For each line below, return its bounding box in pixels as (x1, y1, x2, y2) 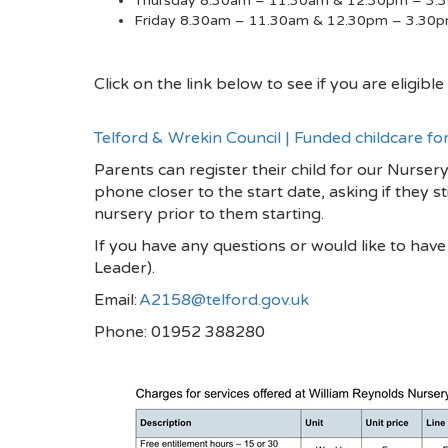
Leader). (94, 258, 155, 279)
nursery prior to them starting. (94, 204, 324, 225)
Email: (94, 290, 139, 311)
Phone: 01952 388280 (94, 322, 265, 343)
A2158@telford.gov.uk (139, 290, 309, 311)
